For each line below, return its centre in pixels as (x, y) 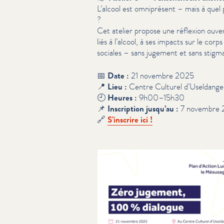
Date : (118, 75)
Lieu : (117, 86)
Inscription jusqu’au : (143, 108)
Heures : (122, 97)
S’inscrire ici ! (130, 119)
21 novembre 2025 (161, 75)
